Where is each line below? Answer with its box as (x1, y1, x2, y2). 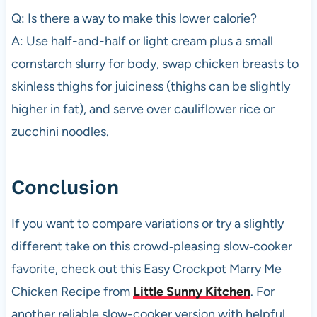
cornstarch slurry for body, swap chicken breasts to (11, 56, 299, 72)
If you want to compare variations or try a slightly (11, 216, 284, 232)
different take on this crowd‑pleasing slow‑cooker (11, 238, 292, 255)
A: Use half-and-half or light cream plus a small (11, 33, 273, 50)
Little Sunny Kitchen (132, 284, 250, 300)
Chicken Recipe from (11, 284, 133, 300)
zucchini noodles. (11, 124, 109, 140)
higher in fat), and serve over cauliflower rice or (11, 101, 275, 117)
